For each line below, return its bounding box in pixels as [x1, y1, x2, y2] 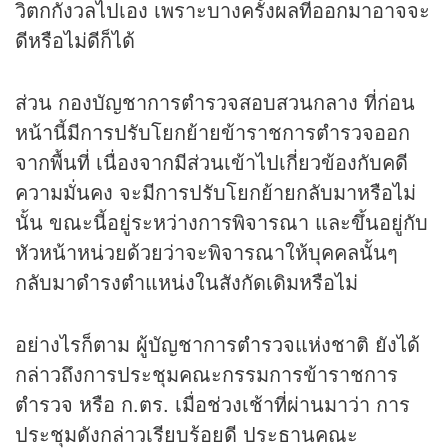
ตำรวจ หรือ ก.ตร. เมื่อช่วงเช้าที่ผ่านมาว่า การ [15, 389, 410, 419]
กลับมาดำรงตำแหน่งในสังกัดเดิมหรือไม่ [15, 267, 358, 297]
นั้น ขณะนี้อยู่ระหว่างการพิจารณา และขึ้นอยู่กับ [15, 207, 428, 237]
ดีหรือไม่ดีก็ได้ [15, 25, 135, 55]
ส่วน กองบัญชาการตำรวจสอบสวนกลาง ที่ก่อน [15, 87, 415, 117]
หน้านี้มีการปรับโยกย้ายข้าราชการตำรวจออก [15, 117, 410, 147]
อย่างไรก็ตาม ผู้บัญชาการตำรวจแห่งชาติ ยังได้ [15, 329, 420, 359]
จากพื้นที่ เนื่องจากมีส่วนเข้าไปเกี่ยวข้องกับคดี [15, 147, 408, 177]
